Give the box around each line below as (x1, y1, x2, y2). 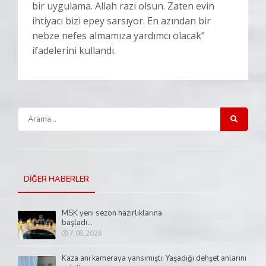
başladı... (62, 217, 93, 228)
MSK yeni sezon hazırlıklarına (62, 207, 162, 218)
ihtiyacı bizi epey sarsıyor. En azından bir (32, 14, 211, 27)
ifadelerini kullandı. (32, 43, 116, 57)
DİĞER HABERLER (24, 173, 89, 185)
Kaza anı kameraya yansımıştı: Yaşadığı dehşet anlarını (62, 252, 246, 264)
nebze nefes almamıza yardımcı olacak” (32, 28, 205, 42)
